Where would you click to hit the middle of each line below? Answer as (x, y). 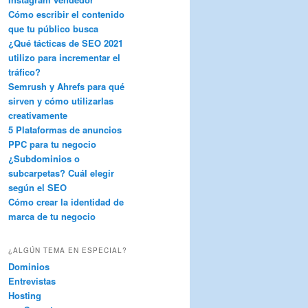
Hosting (25, 296)
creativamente (38, 115)
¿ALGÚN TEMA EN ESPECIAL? (68, 251)
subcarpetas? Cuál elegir (61, 173)
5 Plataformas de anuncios (65, 129)
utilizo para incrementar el (64, 57)
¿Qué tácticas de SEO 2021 (66, 43)
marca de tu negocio (52, 216)
